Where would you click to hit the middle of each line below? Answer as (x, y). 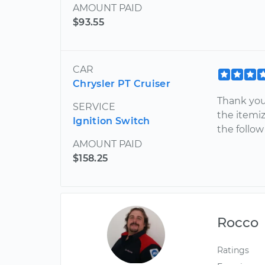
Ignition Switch (112, 121)
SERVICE (94, 107)
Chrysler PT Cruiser (122, 84)
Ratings (233, 251)
